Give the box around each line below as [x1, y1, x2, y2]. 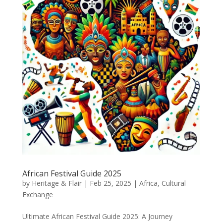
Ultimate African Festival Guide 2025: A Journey [22, 211, 172, 221]
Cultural [161, 178, 186, 188]
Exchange [22, 189, 53, 199]
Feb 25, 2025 [89, 178, 131, 188]
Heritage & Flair [31, 178, 82, 188]
